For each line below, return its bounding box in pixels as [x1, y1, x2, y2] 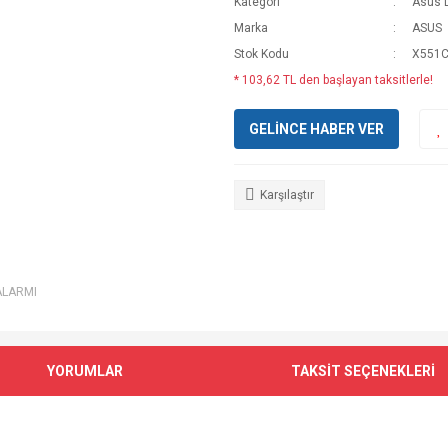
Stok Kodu [234, 47, 289, 61]
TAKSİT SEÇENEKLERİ [290, 362, 435, 379]
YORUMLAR [47, 362, 124, 379]
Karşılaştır [260, 188, 314, 202]
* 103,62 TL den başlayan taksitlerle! [234, 73, 433, 87]
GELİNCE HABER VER [249, 120, 384, 137]
